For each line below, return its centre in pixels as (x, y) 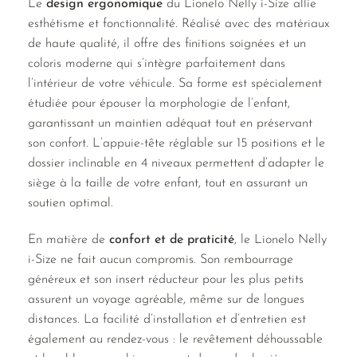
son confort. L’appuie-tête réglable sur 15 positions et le (177, 143)
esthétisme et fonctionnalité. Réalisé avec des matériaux (178, 24)
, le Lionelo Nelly (280, 239)
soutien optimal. (71, 203)
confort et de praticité (172, 239)
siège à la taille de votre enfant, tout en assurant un (168, 183)
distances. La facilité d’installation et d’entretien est (167, 319)
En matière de (69, 239)
